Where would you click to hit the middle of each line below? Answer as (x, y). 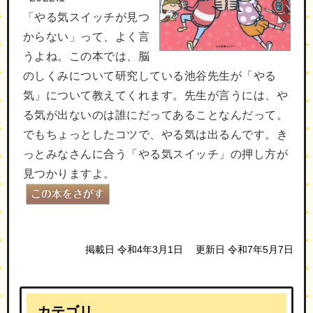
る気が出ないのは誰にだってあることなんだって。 (156, 115)
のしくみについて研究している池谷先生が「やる (150, 75)
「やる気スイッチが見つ (87, 17)
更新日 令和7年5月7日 (245, 250)
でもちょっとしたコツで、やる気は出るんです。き (156, 134)
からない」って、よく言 (87, 36)
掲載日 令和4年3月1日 (134, 250)
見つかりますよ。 (69, 173)
